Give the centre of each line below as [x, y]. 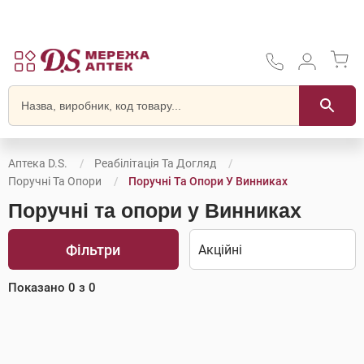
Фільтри [93, 249]
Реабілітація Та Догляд [155, 163]
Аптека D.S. [38, 163]
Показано [38, 288]
